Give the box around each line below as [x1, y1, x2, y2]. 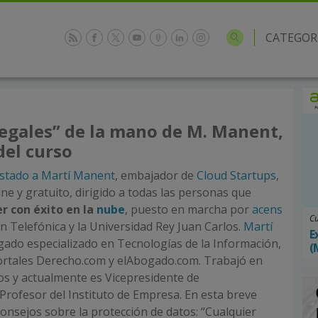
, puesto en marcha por [125, 202, 252, 217]
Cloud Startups [197, 168, 276, 183]
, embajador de [115, 168, 197, 183]
